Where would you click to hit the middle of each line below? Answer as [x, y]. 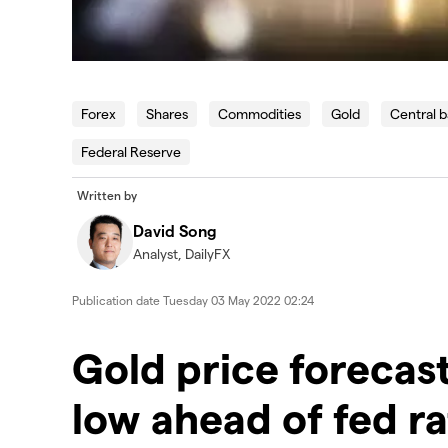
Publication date [117, 299]
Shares [167, 113]
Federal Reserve [131, 151]
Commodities [259, 113]
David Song [175, 230]
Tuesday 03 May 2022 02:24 [238, 299]
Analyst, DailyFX [181, 253]
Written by [107, 194]
